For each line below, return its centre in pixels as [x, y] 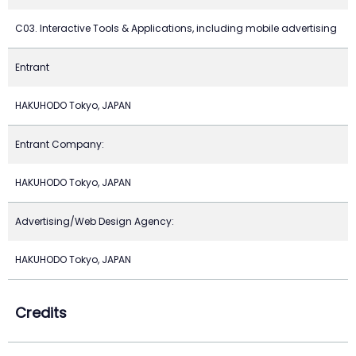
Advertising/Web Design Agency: [95, 221]
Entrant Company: [60, 144]
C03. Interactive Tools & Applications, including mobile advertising [176, 28]
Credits [41, 313]
